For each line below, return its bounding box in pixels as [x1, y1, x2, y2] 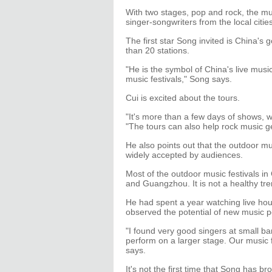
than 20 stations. [126, 46, 189, 55]
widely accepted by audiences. [126, 150, 243, 160]
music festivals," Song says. [126, 74, 232, 84]
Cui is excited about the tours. [126, 93, 240, 103]
